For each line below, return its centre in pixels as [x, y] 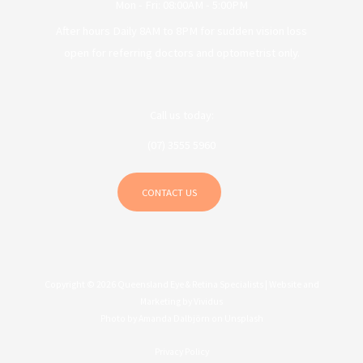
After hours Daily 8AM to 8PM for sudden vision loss [181, 31]
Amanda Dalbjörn [175, 318]
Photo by [119, 318]
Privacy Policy [181, 351]
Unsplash [243, 318]
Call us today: [181, 115]
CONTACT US [170, 192]
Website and [294, 284]
